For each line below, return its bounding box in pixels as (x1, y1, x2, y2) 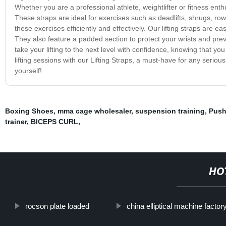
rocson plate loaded (25, 201, 90, 210)
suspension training (135, 106, 205, 115)
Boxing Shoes (5, 106, 53, 115)
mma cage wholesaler (57, 106, 131, 115)
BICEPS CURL (30, 117, 78, 126)
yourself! (14, 66, 42, 75)
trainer (5, 117, 27, 126)
